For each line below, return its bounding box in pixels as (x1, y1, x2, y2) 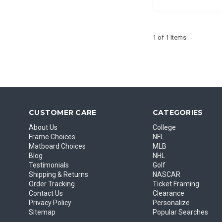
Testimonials (29, 161, 69, 169)
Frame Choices (29, 132, 75, 141)
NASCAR (152, 170, 180, 178)
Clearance (152, 189, 184, 197)
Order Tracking (29, 179, 75, 188)
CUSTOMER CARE (29, 108, 97, 117)
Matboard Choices (29, 142, 86, 150)
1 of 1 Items (153, 33, 186, 41)
